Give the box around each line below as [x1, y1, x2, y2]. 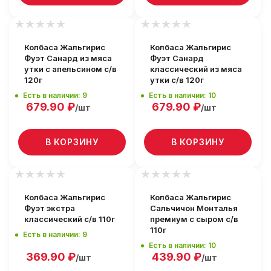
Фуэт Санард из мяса [24, 53, 112, 63]
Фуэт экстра [24, 203, 75, 213]
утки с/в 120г [150, 75, 204, 85]
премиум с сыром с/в [150, 214, 238, 224]
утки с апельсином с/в [24, 64, 117, 74]
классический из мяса [150, 64, 242, 74]
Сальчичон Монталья [150, 203, 238, 213]
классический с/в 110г [24, 214, 115, 224]
